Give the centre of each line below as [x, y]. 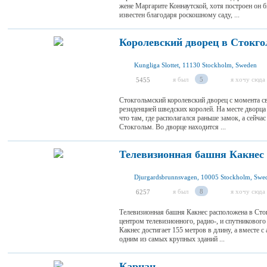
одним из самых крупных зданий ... [172, 239]
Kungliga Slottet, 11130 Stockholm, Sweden [195, 65]
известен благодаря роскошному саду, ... [179, 15]
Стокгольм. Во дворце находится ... [173, 127]
